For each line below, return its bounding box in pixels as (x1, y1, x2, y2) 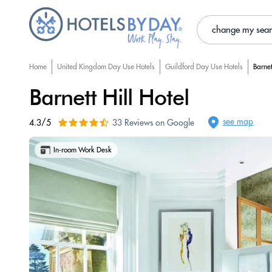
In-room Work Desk (53, 145, 112, 154)
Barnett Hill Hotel (29, 84, 189, 110)
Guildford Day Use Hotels (165, 62, 243, 71)
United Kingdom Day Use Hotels (57, 62, 155, 71)
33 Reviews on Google (112, 117, 194, 128)
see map (223, 116, 253, 127)
